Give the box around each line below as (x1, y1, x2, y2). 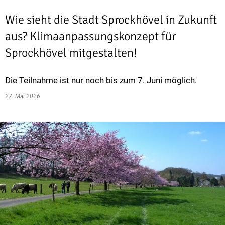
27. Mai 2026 (5, 93, 43, 100)
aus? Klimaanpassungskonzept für (5, 29, 176, 44)
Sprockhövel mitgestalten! (5, 45, 137, 60)
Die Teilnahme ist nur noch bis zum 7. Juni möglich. (5, 75, 197, 85)
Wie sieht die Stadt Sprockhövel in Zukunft (5, 12, 217, 27)
